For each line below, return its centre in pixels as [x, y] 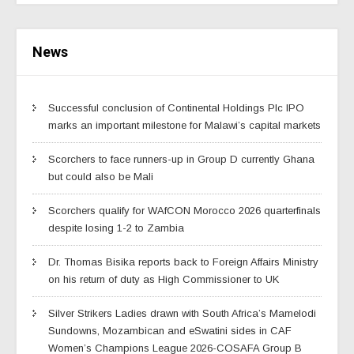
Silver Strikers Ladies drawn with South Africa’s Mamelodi [182, 313]
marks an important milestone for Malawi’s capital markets [185, 125]
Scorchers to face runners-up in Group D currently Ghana [181, 159]
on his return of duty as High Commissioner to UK [164, 279]
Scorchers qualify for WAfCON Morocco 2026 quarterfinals [185, 210]
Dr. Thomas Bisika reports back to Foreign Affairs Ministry [183, 262]
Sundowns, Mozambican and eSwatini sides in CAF [170, 330]
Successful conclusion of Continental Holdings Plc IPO [176, 107]
